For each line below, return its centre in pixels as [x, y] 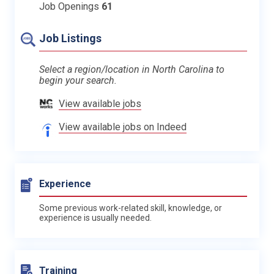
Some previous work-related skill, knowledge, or [131, 208]
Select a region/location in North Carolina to [132, 69]
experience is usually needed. [95, 217]
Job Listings [70, 38]
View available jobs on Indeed [123, 127]
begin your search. [78, 80]
